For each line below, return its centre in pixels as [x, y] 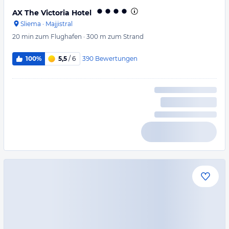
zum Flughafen [59, 37]
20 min [23, 37]
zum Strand [126, 37]
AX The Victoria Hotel [52, 13]
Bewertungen [116, 58]
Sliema [31, 24]
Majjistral [59, 24]
